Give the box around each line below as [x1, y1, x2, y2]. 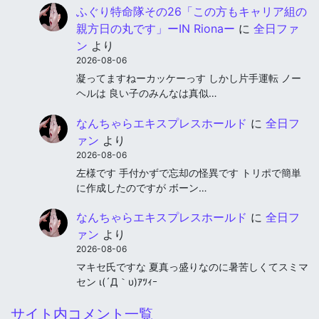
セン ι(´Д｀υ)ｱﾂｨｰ [76, 276, 157, 288]
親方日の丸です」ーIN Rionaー [76, 21, 235, 36]
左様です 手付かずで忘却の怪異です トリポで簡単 [76, 166, 301, 179]
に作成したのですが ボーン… [76, 181, 207, 194]
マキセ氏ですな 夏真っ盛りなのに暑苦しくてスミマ [76, 261, 308, 273]
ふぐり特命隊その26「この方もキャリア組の [76, 4, 307, 19]
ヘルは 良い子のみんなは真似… [76, 87, 217, 100]
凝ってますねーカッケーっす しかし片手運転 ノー [76, 72, 301, 85]
